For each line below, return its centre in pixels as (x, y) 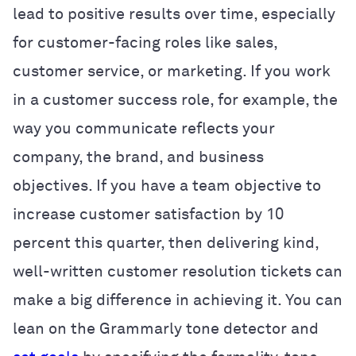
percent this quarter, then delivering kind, (166, 243)
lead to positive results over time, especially (174, 14)
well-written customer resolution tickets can (178, 271)
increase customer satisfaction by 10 (148, 214)
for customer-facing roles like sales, (145, 43)
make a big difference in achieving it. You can (178, 300)
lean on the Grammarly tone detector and (166, 329)
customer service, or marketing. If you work (172, 71)
